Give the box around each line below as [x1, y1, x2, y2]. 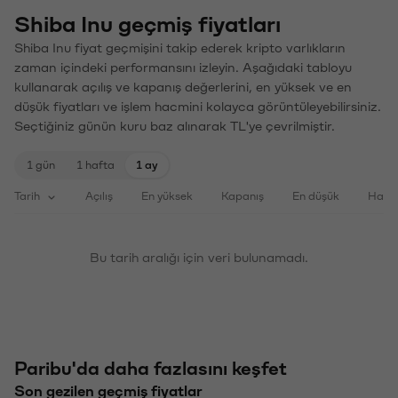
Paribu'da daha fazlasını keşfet [14, 360, 287, 378]
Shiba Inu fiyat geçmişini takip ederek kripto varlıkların [14, 42, 346, 55]
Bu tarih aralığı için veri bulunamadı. [90, 251, 308, 265]
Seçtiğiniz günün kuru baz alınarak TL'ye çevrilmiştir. [14, 120, 335, 133]
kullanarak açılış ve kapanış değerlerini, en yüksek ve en [14, 81, 352, 94]
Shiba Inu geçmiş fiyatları [14, 13, 281, 36]
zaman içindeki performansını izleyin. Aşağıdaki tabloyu [14, 61, 352, 75]
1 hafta [76, 160, 115, 171]
